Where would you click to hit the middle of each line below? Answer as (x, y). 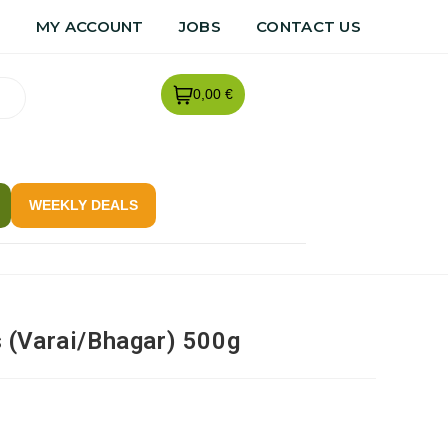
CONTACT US (308, 26)
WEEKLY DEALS (83, 204)
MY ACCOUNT (89, 26)
